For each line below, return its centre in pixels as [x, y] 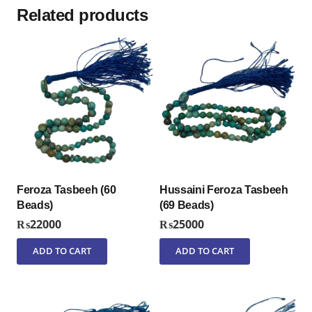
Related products [83, 15]
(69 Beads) [187, 205]
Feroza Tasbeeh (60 [67, 190]
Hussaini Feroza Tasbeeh [224, 190]
